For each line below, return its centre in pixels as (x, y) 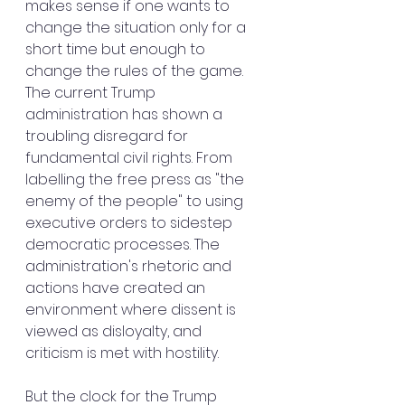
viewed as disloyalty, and (115, 332)
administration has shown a (126, 115)
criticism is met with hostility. (122, 353)
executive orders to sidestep (131, 223)
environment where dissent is (132, 310)
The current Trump (92, 93)
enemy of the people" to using (136, 202)
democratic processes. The (124, 245)
